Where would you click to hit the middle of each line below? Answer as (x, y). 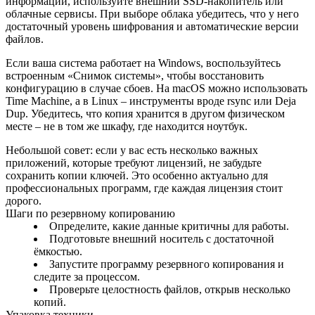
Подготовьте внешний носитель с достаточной (162, 238)
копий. (50, 302)
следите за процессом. (87, 276)
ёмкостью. (58, 251)
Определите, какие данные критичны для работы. (169, 226)
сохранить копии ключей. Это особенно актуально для (137, 175)
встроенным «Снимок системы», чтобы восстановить (135, 75)
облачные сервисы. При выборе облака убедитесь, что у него (152, 13)
